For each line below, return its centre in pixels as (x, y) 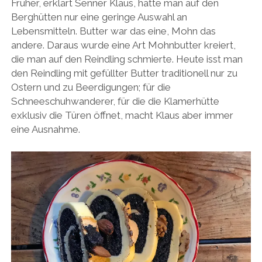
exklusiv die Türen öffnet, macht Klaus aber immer (122, 116)
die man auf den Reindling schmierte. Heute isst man (127, 59)
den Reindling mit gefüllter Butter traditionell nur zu (124, 73)
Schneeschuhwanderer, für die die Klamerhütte (115, 101)
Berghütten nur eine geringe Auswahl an (99, 17)
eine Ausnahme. (45, 130)
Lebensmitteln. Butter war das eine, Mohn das (113, 31)
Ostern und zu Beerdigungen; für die (91, 87)
